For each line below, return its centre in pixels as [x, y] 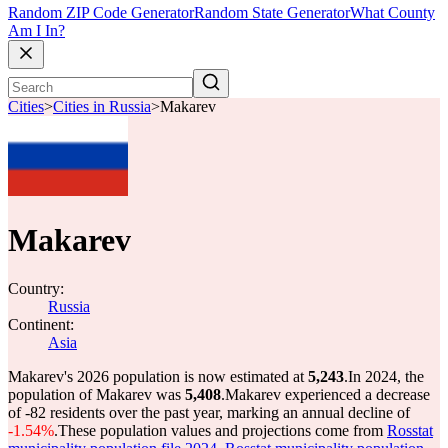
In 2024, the [386, 376]
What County [392, 13]
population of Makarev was [96, 394]
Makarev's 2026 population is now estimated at [158, 376]
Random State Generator [272, 13]
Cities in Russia [102, 107]
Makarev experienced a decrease [327, 394]
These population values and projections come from [222, 430]
